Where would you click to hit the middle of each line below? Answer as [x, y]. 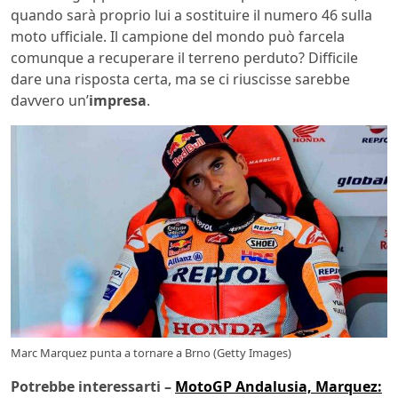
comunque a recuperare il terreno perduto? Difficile [184, 57]
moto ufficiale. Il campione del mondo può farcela [178, 36]
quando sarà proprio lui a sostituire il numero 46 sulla [191, 15]
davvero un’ [50, 100]
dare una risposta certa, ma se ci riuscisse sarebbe [180, 79]
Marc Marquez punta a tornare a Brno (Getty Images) [151, 353]
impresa [118, 100]
